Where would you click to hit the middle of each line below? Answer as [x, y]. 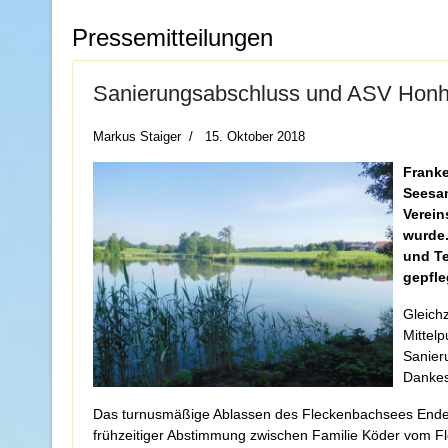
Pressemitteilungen [172, 37]
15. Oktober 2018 [255, 136]
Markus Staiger [137, 136]
